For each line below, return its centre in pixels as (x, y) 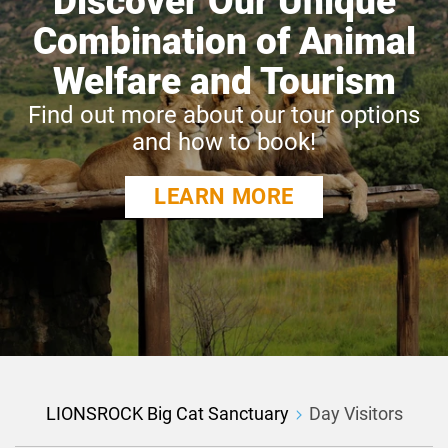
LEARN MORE (224, 196)
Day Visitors (355, 414)
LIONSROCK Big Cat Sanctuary (167, 414)
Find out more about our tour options (224, 114)
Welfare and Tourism (224, 81)
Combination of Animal (224, 41)
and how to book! (224, 141)
